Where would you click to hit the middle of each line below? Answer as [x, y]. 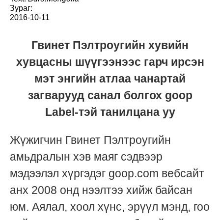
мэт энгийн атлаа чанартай [110, 79]
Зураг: [21, 8]
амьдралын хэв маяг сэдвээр [86, 157]
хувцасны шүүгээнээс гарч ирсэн [110, 62]
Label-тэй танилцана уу [110, 112]
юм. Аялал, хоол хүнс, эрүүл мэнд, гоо [110, 207]
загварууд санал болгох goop [110, 96]
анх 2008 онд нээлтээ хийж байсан [101, 190]
